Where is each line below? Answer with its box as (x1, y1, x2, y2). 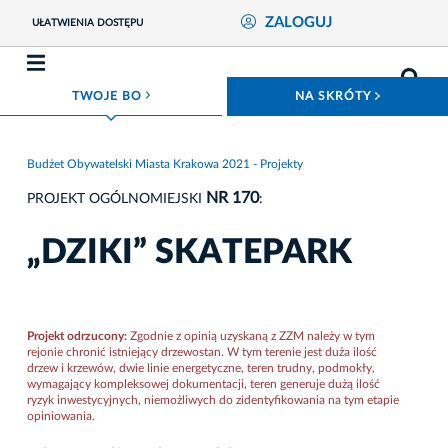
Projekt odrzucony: (27, 329, 130, 342)
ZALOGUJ (264, 15, 332, 31)
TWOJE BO (71, 89, 146, 102)
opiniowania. (27, 409, 95, 422)
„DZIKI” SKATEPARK (27, 235, 352, 270)
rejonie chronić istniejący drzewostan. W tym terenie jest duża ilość (27, 345, 377, 358)
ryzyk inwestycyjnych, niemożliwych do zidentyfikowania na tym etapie (27, 393, 399, 406)
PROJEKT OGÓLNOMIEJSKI (27, 191, 206, 206)
